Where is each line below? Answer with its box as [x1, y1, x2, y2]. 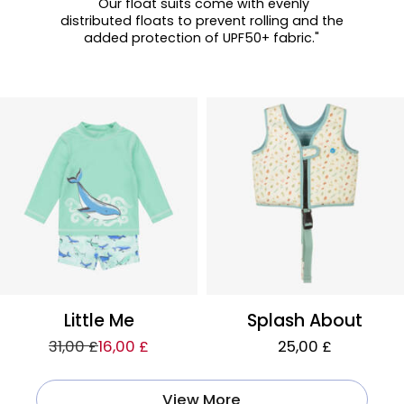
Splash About [247, 308, 363, 334]
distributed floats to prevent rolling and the [60, 12, 344, 31]
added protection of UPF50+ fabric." [84, 29, 320, 48]
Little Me [63, 308, 134, 334]
